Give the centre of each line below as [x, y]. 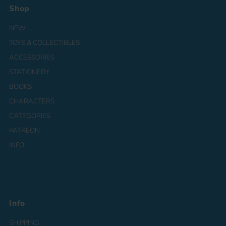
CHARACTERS [32, 101]
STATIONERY [30, 72]
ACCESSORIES [32, 57]
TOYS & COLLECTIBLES [45, 42]
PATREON [25, 130]
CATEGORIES [30, 116]
